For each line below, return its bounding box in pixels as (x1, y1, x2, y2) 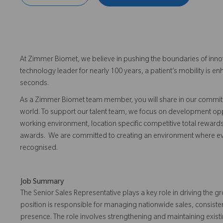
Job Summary (20, 179, 64, 187)
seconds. (20, 80, 52, 89)
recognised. (20, 145, 58, 153)
